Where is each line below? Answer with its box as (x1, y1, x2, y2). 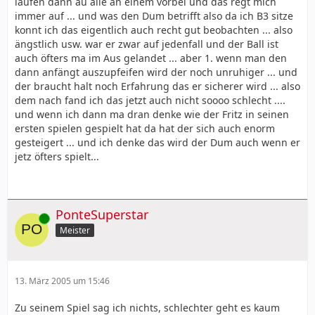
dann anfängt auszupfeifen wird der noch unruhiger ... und (15, 65, 297, 79)
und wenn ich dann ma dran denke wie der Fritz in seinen (15, 107, 289, 121)
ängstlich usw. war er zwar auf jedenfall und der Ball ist (15, 37, 278, 51)
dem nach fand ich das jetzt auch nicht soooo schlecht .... (15, 93, 285, 107)
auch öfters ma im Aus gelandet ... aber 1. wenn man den (15, 51, 287, 65)
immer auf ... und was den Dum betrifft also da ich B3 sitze (15, 8, 293, 22)
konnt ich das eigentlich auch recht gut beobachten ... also (15, 22, 292, 37)
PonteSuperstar (56, 205, 148, 223)
